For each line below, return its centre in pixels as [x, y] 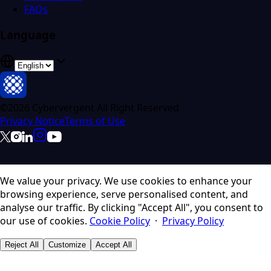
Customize [67, 244]
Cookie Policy [120, 220]
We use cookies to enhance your [177, 181]
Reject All [22, 244]
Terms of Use [95, 121]
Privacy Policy [193, 220]
